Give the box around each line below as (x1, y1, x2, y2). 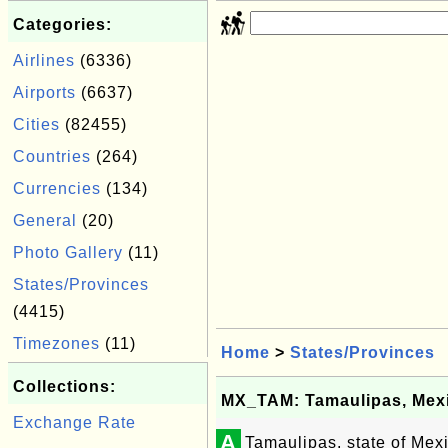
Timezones (13, 335, 100, 352)
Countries (13, 148, 91, 165)
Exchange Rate (13, 414, 136, 431)
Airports (13, 84, 76, 101)
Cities (13, 116, 60, 133)
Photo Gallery (13, 244, 123, 261)
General (13, 212, 77, 229)
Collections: (13, 378, 116, 395)
